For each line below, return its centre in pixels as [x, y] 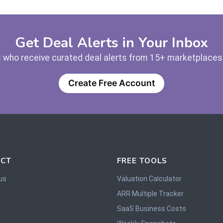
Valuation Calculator [149, 178]
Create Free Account [111, 83]
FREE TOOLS [142, 160]
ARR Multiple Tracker [150, 193]
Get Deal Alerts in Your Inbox [111, 43]
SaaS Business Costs [151, 208]
